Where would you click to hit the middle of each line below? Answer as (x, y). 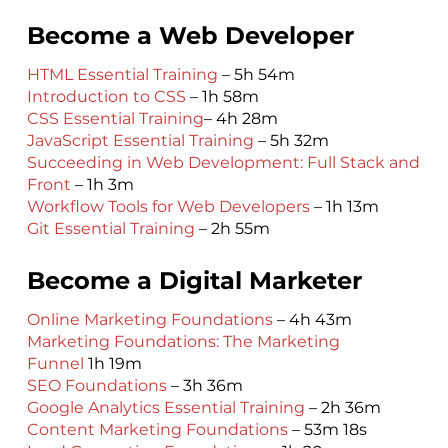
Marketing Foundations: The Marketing (183, 341)
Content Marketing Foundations (157, 429)
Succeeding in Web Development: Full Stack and (223, 162)
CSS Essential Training (115, 118)
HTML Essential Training (122, 74)
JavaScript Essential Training (140, 140)
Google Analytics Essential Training (165, 407)
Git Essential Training (110, 228)
